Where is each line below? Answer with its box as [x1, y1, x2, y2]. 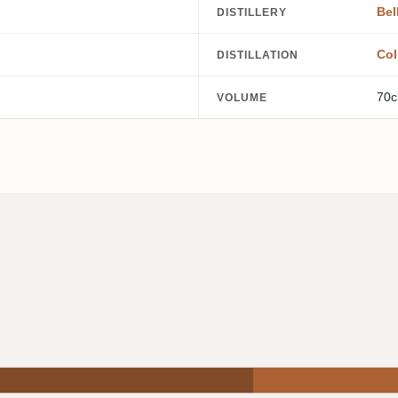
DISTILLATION [217, 48, 298, 61]
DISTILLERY [217, 5, 287, 19]
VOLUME [217, 91, 267, 104]
